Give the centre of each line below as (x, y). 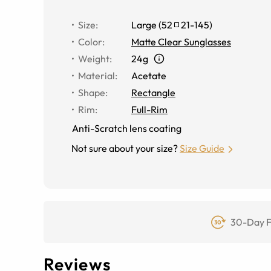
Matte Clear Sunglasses (181, 41)
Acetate (149, 75)
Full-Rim (149, 109)
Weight (94, 58)
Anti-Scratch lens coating (127, 128)
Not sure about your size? (125, 148)
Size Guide (202, 148)
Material (96, 75)
